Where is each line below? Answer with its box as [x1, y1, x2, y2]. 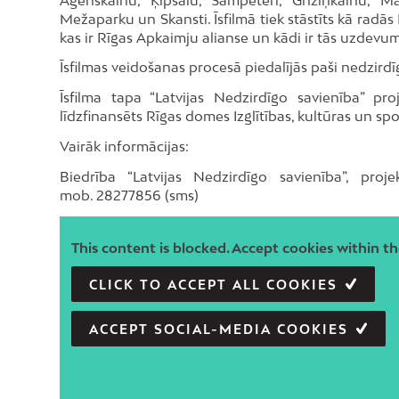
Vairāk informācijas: [60, 137, 189, 154]
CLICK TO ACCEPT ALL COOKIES [89, 276, 338, 292]
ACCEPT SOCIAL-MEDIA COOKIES [89, 321, 348, 337]
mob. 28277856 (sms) [60, 186, 199, 203]
